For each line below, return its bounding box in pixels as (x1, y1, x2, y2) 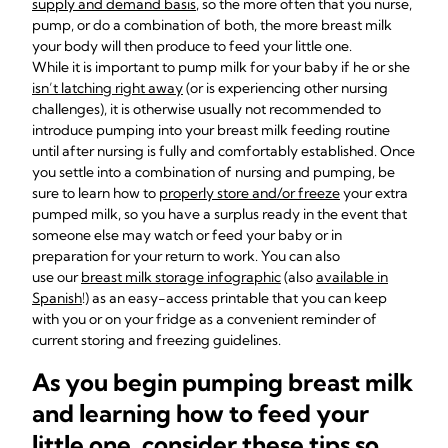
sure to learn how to (32, 184, 159, 202)
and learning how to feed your (32, 398, 369, 428)
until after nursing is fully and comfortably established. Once (32, 142, 415, 160)
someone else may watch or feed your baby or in (32, 226, 342, 244)
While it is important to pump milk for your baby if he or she (32, 58, 410, 76)
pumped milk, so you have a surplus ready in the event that (32, 205, 407, 223)
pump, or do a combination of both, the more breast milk (32, 16, 392, 34)
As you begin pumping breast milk (32, 367, 413, 397)
